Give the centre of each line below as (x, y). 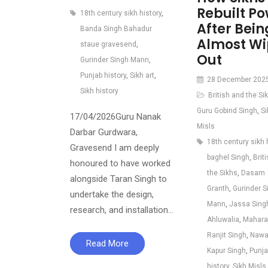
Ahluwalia (223, 219)
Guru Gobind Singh (227, 110)
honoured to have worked (120, 164)
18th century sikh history (121, 13)
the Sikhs (222, 173)
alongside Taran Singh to (118, 179)
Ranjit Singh (226, 235)
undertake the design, (112, 195)
